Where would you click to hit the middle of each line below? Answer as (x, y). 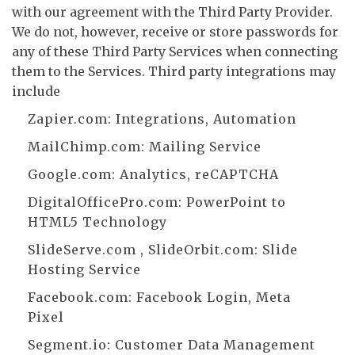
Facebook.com (78, 297)
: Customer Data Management (211, 345)
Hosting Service (84, 269)
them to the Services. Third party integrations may (174, 71)
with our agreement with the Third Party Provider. (172, 12)
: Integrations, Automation (202, 119)
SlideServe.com (82, 250)
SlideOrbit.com (201, 250)
